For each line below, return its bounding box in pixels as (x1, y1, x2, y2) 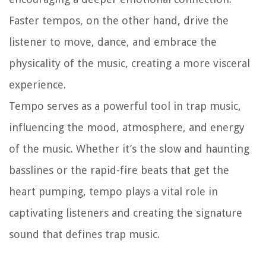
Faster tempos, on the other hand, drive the (9, 14, 229, 27)
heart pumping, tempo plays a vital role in (9, 185, 218, 198)
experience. (9, 78, 66, 91)
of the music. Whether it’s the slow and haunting (9, 142, 249, 155)
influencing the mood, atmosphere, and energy (9, 121, 245, 134)
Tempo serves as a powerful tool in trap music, (9, 99, 241, 112)
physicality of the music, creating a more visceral (9, 56, 250, 69)
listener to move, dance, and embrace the (9, 35, 217, 48)
